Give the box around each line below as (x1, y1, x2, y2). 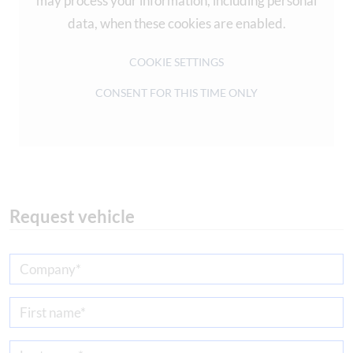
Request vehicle (9, 205, 135, 227)
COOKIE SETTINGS (129, 55, 224, 69)
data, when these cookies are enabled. (67, 14, 286, 32)
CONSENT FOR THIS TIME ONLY (95, 86, 258, 100)
